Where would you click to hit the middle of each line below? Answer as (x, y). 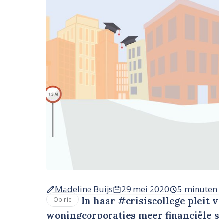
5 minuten (197, 189)
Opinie (63, 199)
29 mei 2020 (145, 189)
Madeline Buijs (84, 189)
